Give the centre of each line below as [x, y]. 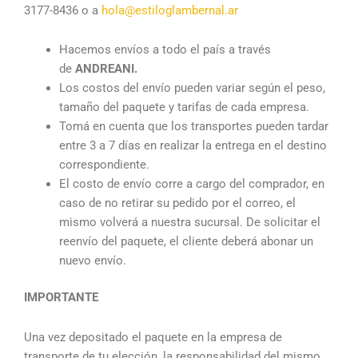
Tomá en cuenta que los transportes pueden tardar [193, 127]
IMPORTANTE [61, 297]
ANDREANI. [106, 69]
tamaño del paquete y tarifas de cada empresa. [184, 107]
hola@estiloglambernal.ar [170, 10]
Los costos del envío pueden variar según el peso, [192, 88]
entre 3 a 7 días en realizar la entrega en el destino [193, 146]
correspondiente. [104, 165]
